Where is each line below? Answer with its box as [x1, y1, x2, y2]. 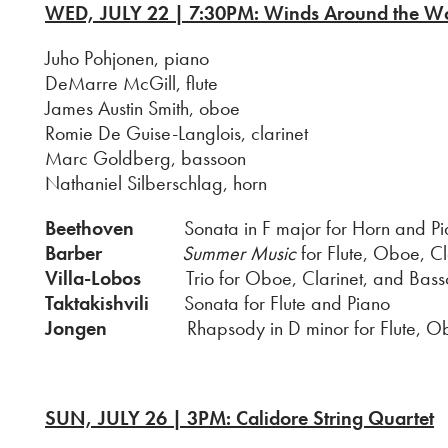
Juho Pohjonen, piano [45, 45, 209, 71]
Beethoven [45, 215, 134, 241]
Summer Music [182, 240, 296, 266]
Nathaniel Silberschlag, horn [45, 170, 267, 196]
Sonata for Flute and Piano [149, 290, 390, 316]
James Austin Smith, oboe [45, 95, 240, 121]
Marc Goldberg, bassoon [45, 145, 246, 171]
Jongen [45, 315, 107, 341]
